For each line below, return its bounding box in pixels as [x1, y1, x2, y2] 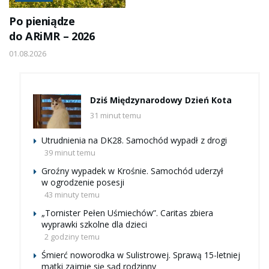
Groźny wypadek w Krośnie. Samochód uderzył [41, 165, 223, 177]
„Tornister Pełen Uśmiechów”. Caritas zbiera [41, 207, 213, 219]
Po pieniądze [9, 14, 75, 29]
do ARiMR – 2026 [9, 29, 95, 44]
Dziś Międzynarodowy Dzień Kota [90, 94, 232, 106]
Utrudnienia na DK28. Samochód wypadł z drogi [41, 134, 227, 147]
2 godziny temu [44, 231, 100, 243]
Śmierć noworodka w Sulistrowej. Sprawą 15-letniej [41, 249, 240, 261]
